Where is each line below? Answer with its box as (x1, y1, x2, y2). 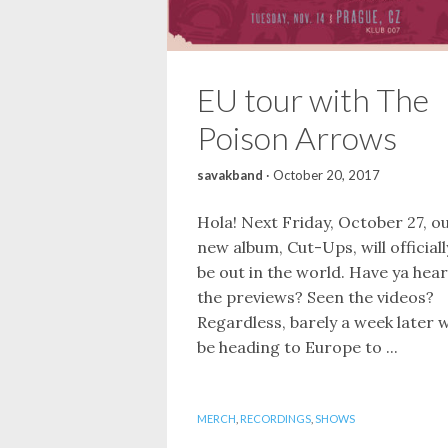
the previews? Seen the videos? (196, 286, 434, 307)
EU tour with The (196, 79, 429, 119)
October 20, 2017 (272, 166, 380, 183)
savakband (196, 166, 263, 183)
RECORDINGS (239, 411, 311, 425)
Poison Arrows (196, 117, 397, 157)
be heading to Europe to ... (196, 336, 398, 357)
